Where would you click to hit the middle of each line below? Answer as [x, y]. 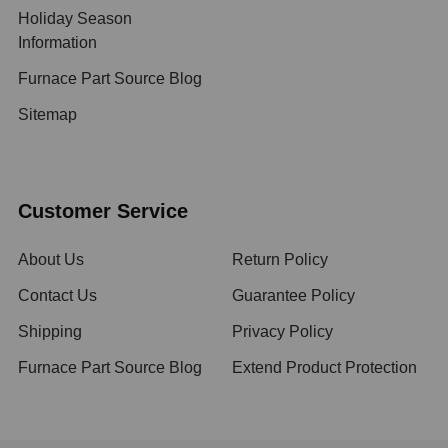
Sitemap [47, 114]
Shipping [50, 331]
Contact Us [57, 295]
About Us [51, 259]
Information [57, 42]
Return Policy [280, 259]
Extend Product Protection [324, 367]
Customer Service [103, 210]
